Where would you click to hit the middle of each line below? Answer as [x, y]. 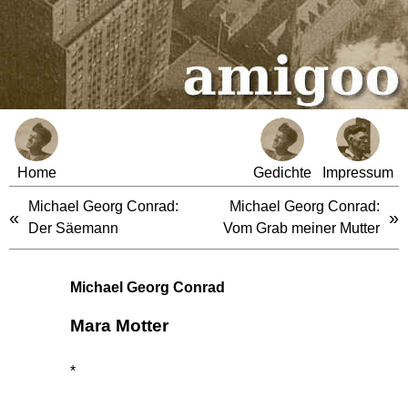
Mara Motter [119, 326]
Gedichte [282, 173]
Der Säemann [73, 228]
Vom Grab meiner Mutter [301, 228]
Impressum [358, 173]
